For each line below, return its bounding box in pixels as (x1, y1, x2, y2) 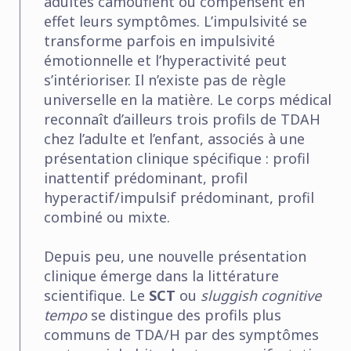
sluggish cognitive (201, 285, 321, 305)
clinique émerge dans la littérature (44, 266, 279, 285)
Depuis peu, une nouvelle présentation (44, 246, 306, 266)
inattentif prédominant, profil (44, 168, 248, 187)
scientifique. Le (44, 285, 149, 305)
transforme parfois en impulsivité (44, 31, 275, 50)
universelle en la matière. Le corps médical (44, 89, 331, 109)
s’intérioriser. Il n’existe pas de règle (44, 70, 286, 89)
